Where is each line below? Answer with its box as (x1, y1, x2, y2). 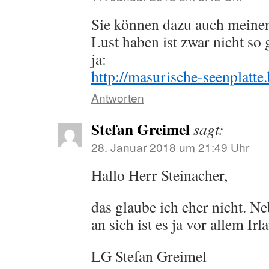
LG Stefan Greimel (91, 246, 207, 266)
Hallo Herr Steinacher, (91, 165, 228, 185)
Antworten (91, 89, 144, 106)
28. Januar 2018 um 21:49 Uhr (91, 139, 249, 155)
